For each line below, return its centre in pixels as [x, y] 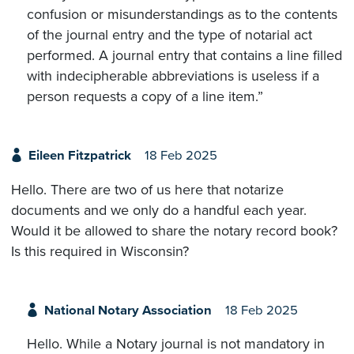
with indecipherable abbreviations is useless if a [173, 76]
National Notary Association [128, 310]
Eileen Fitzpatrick [79, 156]
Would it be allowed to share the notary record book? [174, 230]
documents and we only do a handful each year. [159, 210]
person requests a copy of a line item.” [145, 97]
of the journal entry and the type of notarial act [169, 35]
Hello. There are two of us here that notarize [147, 189]
